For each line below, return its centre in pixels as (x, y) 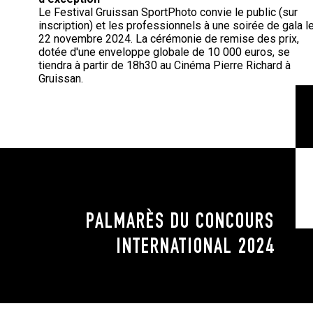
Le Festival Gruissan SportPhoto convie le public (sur (168, 13)
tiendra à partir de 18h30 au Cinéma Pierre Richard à (165, 66)
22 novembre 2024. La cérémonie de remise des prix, (169, 39)
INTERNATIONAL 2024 (195, 249)
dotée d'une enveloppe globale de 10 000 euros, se (164, 52)
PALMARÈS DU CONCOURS (180, 224)
